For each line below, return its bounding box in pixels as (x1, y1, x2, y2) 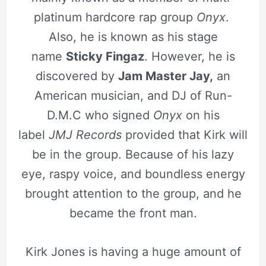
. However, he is (144, 49, 235, 64)
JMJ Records (49, 128, 122, 142)
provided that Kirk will (122, 128, 248, 142)
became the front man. (69, 206, 197, 221)
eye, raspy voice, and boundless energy (21, 167, 245, 182)
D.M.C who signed (46, 108, 153, 123)
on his (182, 108, 220, 123)
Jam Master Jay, (118, 69, 213, 84)
